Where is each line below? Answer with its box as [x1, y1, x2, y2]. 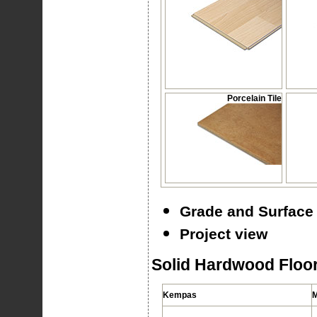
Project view [179, 226, 267, 242]
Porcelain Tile [227, 93, 282, 103]
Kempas [163, 290, 197, 300]
